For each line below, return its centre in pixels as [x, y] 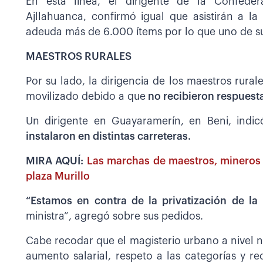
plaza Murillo [58, 176]
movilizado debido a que [86, 96]
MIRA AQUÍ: [56, 161]
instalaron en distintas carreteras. [108, 136]
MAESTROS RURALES [79, 56]
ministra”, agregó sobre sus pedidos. [114, 216]
